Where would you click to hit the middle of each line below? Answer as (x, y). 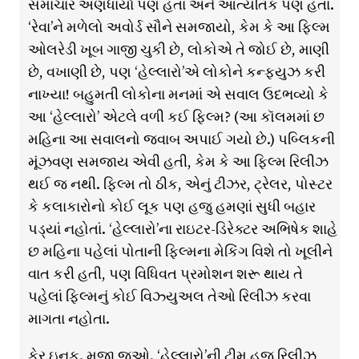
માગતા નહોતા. (69, 319)
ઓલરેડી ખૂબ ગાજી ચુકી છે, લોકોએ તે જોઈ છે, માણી (178, 50)
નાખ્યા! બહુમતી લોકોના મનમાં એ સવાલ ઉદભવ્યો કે (178, 95)
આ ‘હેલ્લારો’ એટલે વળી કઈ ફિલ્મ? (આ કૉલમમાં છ (176, 117)
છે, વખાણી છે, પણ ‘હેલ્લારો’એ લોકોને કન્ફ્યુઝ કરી (176, 72)
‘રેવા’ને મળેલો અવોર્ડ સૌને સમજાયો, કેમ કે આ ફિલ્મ (179, 27)
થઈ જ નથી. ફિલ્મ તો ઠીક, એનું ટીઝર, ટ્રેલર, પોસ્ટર (180, 184)
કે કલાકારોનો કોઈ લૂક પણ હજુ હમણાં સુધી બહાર (171, 207)
